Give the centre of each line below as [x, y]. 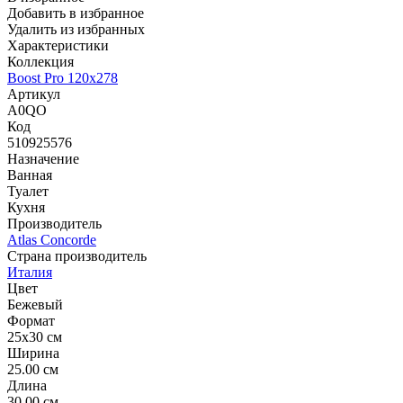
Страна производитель [77, 255]
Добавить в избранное [76, 13]
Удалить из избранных [76, 29]
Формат [31, 320]
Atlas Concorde [52, 239]
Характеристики [58, 45]
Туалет [28, 191]
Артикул [34, 94]
